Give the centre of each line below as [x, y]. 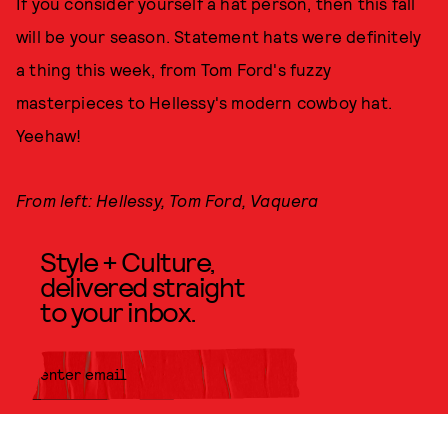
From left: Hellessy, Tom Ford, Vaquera [167, 199]
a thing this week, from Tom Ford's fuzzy [174, 68]
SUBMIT [267, 428]
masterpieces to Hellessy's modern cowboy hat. [204, 101]
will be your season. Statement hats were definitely [219, 35]
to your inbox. [118, 310]
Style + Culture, [127, 260]
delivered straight [142, 285]
